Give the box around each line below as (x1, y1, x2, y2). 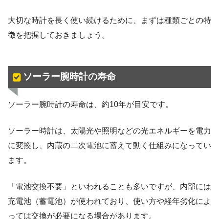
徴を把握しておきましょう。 (8, 30, 109, 39)
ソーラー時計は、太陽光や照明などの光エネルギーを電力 (8, 127, 211, 135)
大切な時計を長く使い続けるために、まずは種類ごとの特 (8, 16, 211, 24)
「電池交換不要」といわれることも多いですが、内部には (8, 182, 211, 191)
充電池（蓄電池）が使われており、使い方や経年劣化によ (8, 197, 211, 206)
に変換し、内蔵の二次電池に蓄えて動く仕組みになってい (8, 141, 211, 150)
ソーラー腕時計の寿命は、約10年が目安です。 (8, 100, 173, 109)
